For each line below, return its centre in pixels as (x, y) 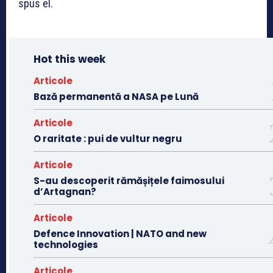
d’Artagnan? (65, 191)
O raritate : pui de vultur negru (108, 138)
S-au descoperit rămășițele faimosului (129, 180)
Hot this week (69, 59)
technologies (66, 244)
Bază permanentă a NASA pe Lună (116, 96)
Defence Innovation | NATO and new (120, 233)
